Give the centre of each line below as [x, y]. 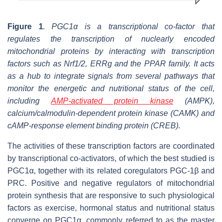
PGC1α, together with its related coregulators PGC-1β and [111, 170]
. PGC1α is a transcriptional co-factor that [129, 26]
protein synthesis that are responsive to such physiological [111, 195]
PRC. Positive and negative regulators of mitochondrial [111, 183]
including [29, 101]
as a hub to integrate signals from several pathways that [111, 76]
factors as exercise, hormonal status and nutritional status [111, 208]
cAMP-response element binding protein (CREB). [94, 125]
